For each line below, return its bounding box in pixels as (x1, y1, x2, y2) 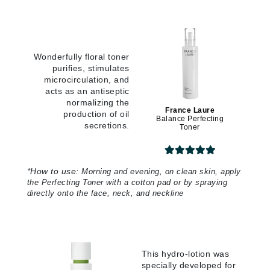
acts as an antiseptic (45, 86, 130, 96)
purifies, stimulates (52, 63, 130, 74)
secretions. (84, 121, 130, 131)
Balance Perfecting (156, 115, 224, 124)
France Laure (165, 106, 215, 115)
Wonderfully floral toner (33, 52, 130, 62)
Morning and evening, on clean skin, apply (81, 167, 241, 177)
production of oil (63, 109, 130, 119)
